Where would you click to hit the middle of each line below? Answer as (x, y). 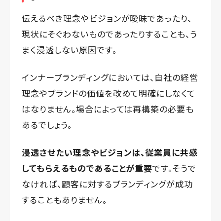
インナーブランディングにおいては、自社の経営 (110, 77)
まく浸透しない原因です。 (69, 49)
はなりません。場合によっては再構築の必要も (108, 109)
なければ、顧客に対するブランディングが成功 (108, 184)
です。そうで (175, 168)
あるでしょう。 (47, 124)
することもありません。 (64, 199)
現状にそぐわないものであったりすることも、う (110, 34)
